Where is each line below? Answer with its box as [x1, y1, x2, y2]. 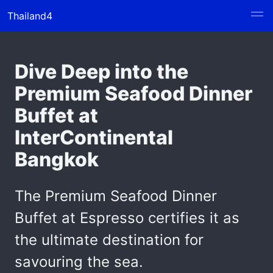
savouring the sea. [15, 253, 143, 271]
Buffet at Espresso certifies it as [15, 209, 239, 227]
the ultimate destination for [15, 231, 204, 249]
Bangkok [15, 147, 99, 171]
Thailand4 [7, 10, 52, 22]
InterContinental [15, 126, 173, 149]
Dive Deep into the [15, 60, 188, 83]
